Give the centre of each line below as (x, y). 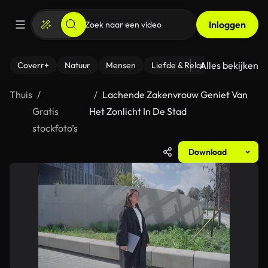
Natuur (77, 65)
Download (208, 152)
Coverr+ (33, 65)
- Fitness (246, 65)
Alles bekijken (229, 65)
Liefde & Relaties (183, 65)
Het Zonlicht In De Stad (138, 111)
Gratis (45, 111)
